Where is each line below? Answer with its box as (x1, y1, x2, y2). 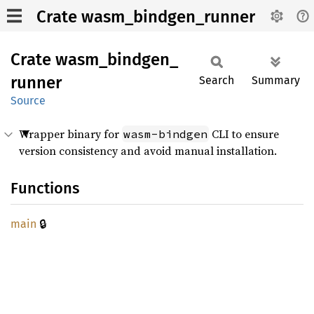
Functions (11, 179, 79, 198)
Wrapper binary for (19, 126, 122, 142)
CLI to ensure (209, 126, 279, 142)
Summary (252, 74, 300, 87)
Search (199, 74, 234, 87)
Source (11, 94, 46, 107)
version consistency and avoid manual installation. (19, 143, 277, 158)
